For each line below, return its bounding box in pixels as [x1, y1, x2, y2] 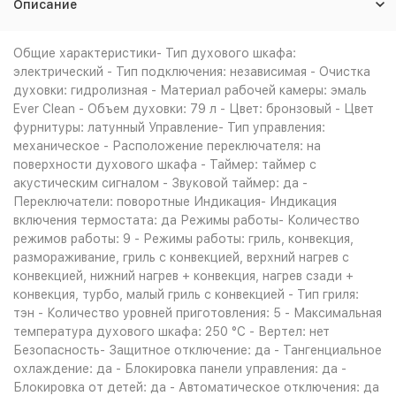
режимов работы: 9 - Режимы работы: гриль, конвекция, [13, 232, 354, 246]
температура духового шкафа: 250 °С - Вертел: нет [13, 324, 330, 339]
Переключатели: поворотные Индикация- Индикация [13, 194, 337, 209]
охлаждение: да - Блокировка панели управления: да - [13, 362, 346, 376]
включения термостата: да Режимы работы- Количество [13, 213, 360, 227]
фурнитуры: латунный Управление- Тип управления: [13, 120, 325, 134]
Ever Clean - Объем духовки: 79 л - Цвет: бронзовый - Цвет [13, 102, 374, 116]
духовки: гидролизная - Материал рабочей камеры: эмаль [13, 83, 367, 97]
